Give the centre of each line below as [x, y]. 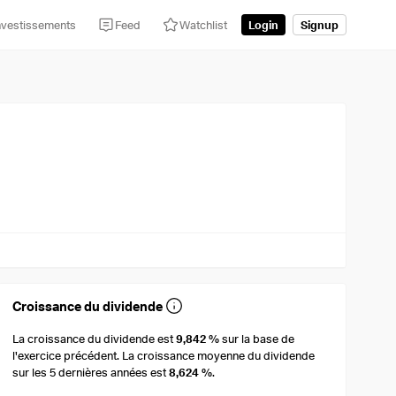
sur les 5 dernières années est [91, 373]
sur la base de [257, 339]
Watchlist [203, 24]
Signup [320, 24]
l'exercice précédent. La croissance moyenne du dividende [164, 356]
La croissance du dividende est [95, 339]
